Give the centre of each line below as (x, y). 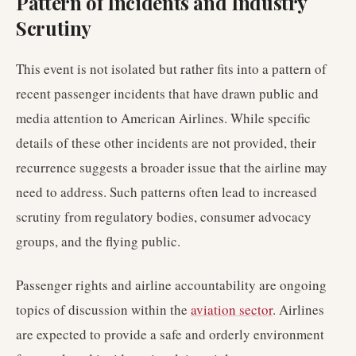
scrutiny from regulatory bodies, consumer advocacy (164, 217)
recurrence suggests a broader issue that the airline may (172, 167)
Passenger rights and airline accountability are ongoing (171, 285)
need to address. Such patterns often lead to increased (166, 192)
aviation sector (232, 310)
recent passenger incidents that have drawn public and (167, 93)
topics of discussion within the (103, 310)
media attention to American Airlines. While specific (163, 118)
